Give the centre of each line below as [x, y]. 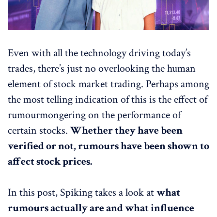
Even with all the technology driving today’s [99, 53]
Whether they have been [126, 130]
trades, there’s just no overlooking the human [102, 68]
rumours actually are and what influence [101, 208]
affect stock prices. [50, 161]
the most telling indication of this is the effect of [108, 99]
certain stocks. [39, 130]
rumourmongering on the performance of [94, 115]
